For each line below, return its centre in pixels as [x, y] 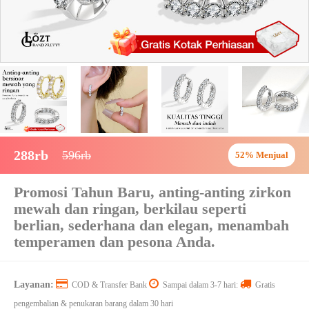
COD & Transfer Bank [108, 285]
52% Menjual [262, 155]
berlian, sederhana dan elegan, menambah [151, 225]
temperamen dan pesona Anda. [114, 242]
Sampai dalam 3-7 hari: [199, 285]
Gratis [263, 285]
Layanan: [34, 285]
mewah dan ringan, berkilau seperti [130, 209]
